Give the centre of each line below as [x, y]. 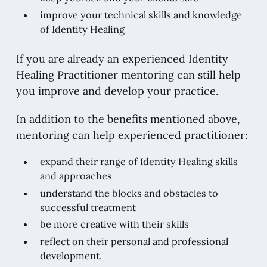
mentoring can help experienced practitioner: [132, 135]
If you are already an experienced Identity [122, 58]
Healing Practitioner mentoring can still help [128, 74]
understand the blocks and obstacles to [129, 193]
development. [71, 256]
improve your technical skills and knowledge [141, 15]
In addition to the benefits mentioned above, [128, 119]
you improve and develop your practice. [117, 91]
